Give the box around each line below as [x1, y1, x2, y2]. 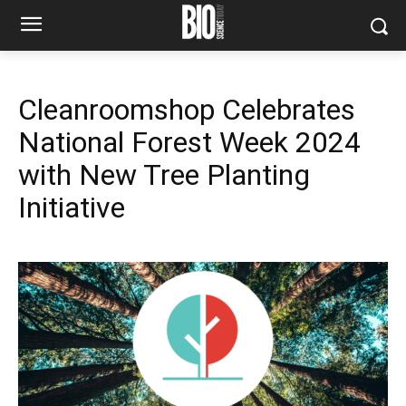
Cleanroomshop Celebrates [18, 92, 355, 127]
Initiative [18, 190, 125, 225]
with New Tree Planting [18, 158, 310, 192]
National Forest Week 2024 [18, 125, 361, 159]
